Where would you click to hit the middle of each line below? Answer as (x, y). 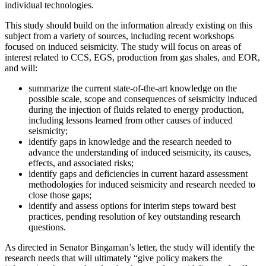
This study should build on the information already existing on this (129, 25)
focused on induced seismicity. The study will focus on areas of (123, 46)
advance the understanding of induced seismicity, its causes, (140, 152)
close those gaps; (60, 195)
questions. (47, 227)
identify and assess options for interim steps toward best (132, 205)
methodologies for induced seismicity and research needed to (142, 184)
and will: (21, 68)
